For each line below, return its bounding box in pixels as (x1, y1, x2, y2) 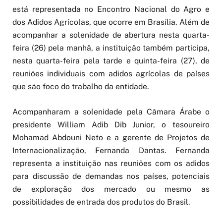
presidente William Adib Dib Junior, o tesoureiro (12, 119, 210, 129)
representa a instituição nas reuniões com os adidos (12, 158, 210, 168)
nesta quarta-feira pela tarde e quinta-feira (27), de (12, 56, 210, 66)
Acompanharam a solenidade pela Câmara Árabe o (12, 107, 210, 116)
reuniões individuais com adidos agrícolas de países (12, 69, 210, 79)
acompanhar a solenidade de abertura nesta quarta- (12, 30, 210, 40)
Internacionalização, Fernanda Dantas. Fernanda (12, 145, 210, 155)
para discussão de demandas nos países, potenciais (12, 171, 210, 181)
